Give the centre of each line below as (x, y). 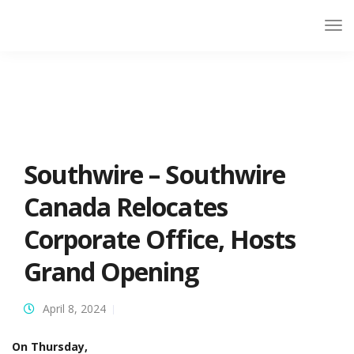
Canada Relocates (126, 207)
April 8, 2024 (74, 309)
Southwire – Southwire (154, 174)
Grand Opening (111, 271)
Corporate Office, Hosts (160, 239)
